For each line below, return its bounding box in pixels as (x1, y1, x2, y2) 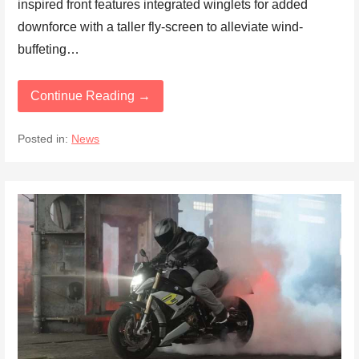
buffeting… (18, 42, 80, 57)
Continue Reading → (30, 89, 151, 103)
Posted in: (18, 132, 72, 145)
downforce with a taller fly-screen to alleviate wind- (18, 20, 304, 34)
